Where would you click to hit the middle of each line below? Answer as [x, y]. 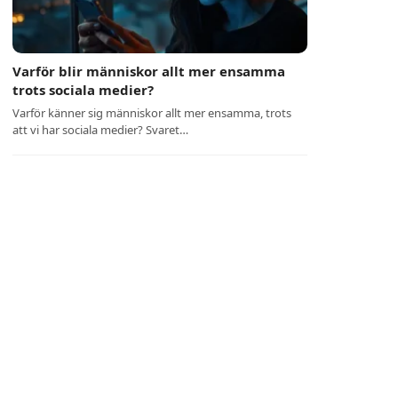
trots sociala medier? [84, 90]
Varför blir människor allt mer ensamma [149, 71]
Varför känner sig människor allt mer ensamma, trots [152, 113]
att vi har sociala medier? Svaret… [101, 130]
